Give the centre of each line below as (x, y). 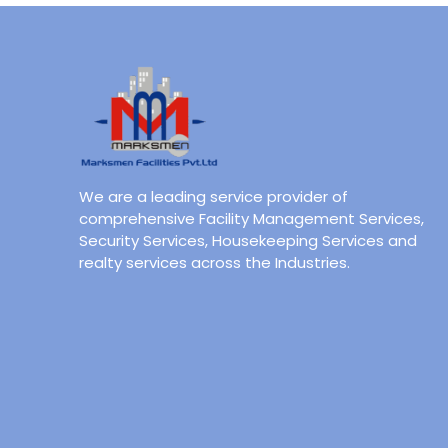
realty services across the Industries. (215, 262)
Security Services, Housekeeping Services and (248, 240)
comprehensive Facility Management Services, (252, 218)
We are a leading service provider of (214, 196)
